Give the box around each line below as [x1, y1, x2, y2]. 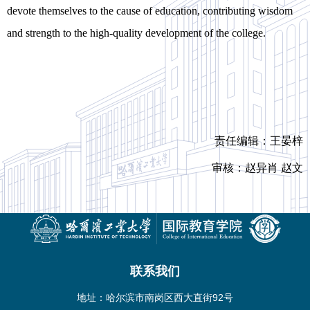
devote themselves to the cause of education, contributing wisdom [7, 5, 293, 17]
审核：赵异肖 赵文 [212, 162, 303, 174]
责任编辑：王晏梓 [215, 135, 303, 147]
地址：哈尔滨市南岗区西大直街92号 [77, 292, 233, 304]
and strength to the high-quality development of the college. [7, 27, 266, 39]
